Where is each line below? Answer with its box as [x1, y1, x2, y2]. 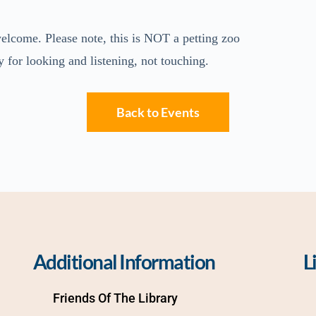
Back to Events [116, 104, 200, 120]
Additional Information [32, 249, 215, 274]
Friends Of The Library [52, 290, 178, 305]
